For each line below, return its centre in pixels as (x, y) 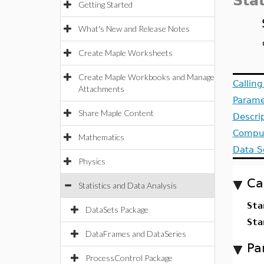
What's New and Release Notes (134, 29)
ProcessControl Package (129, 258)
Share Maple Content (116, 113)
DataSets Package (117, 209)
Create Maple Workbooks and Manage (146, 77)
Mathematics (101, 137)
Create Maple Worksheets (126, 53)
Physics (92, 161)
